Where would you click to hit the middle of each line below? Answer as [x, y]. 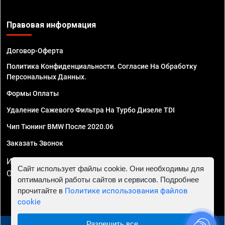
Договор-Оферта [35, 50]
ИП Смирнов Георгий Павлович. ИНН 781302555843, [104, 161]
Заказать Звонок [35, 143]
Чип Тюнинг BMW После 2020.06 [60, 126]
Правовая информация [51, 25]
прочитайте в [41, 190]
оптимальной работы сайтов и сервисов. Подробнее [108, 179]
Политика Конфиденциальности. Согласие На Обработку [102, 66]
